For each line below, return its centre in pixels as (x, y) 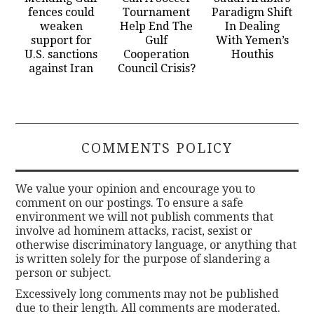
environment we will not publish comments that (145, 217)
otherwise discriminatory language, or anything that (156, 245)
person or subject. (64, 273)
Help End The (157, 26)
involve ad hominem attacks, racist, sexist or (134, 231)
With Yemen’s (252, 40)
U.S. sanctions (61, 54)
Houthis (252, 54)
